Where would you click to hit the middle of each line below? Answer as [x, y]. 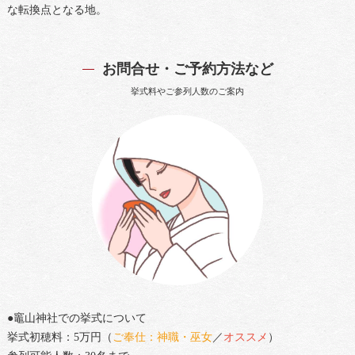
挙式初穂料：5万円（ [59, 337]
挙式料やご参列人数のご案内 [187, 91]
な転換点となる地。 [57, 10]
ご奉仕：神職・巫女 [162, 337]
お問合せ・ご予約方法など [187, 69]
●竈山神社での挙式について [76, 318]
